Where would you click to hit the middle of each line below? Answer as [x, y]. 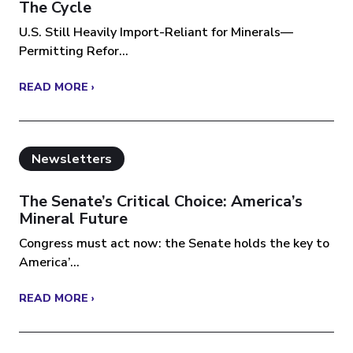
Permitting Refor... [74, 52]
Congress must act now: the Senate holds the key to [174, 243]
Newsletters [72, 159]
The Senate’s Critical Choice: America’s [161, 201]
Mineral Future [73, 218]
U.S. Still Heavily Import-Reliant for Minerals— [156, 33]
